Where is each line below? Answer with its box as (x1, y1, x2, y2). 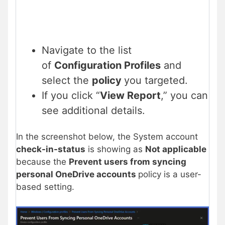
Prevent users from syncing (69, 157, 186, 167)
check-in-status (16, 144, 85, 155)
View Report (100, 89, 161, 101)
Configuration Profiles (54, 59, 161, 71)
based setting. (16, 182, 74, 192)
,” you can (161, 89, 208, 101)
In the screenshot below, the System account (16, 132, 198, 142)
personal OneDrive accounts (16, 169, 138, 180)
